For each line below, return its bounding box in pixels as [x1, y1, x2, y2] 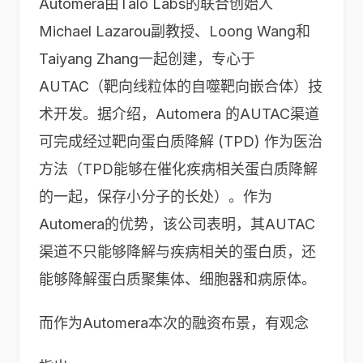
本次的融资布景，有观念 [148, 314, 309, 331]
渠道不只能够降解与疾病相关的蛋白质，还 [39, 243, 316, 260]
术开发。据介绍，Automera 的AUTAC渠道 [39, 105, 319, 122]
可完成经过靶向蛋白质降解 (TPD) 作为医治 [39, 133, 322, 150]
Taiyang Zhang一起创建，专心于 [39, 50, 255, 67]
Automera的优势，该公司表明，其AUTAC [39, 216, 315, 233]
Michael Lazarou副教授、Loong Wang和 [39, 23, 310, 40]
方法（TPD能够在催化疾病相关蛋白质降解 [39, 160, 318, 177]
